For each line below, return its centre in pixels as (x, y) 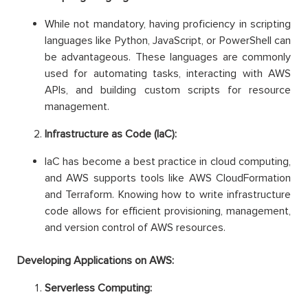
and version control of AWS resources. (135, 228)
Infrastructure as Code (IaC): (111, 134)
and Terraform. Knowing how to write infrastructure (168, 195)
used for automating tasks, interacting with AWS (168, 74)
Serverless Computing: (98, 288)
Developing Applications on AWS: (96, 261)
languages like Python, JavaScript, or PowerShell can (168, 41)
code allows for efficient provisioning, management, (168, 211)
